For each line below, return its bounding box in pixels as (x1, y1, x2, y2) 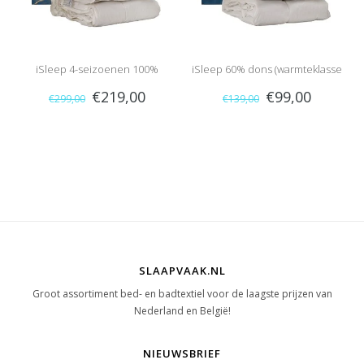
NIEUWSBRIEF (143, 346, 221, 362)
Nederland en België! (133, 304, 231, 318)
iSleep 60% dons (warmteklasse (192, 62, 342, 77)
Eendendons (66, 96, 128, 111)
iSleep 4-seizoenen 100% (36, 62, 158, 77)
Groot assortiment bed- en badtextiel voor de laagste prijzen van (32, 287, 332, 301)
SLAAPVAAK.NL (138, 263, 226, 279)
